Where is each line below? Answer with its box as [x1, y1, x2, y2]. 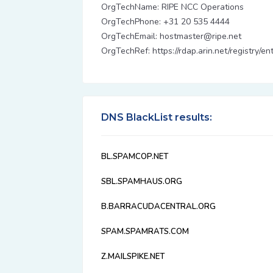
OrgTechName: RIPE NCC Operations [101, 1, 244, 13]
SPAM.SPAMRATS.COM [101, 226, 189, 237]
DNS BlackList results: [101, 112, 212, 123]
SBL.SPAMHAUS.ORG [101, 176, 182, 187]
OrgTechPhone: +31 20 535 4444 [101, 16, 230, 27]
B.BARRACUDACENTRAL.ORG [101, 201, 216, 212]
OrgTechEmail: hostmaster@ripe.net [101, 30, 241, 42]
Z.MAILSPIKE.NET [101, 251, 165, 262]
